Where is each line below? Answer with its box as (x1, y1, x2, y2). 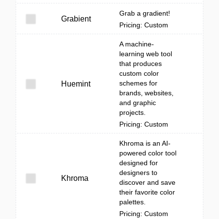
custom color (119, 69, 159, 77)
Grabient (61, 15, 91, 23)
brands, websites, (119, 89, 174, 97)
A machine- (119, 40, 154, 48)
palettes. (119, 198, 146, 206)
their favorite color (119, 188, 175, 196)
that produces (119, 60, 162, 67)
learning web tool (119, 50, 172, 58)
